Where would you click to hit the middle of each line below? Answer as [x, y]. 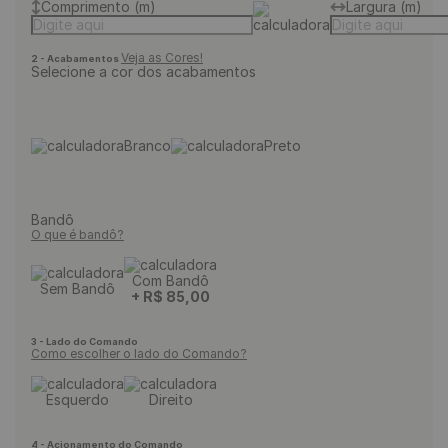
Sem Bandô [77, 288]
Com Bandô [170, 280]
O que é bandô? [77, 234]
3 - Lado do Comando [84, 341]
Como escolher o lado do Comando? [139, 353]
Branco [147, 145]
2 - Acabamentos [76, 58]
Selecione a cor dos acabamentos [143, 71]
